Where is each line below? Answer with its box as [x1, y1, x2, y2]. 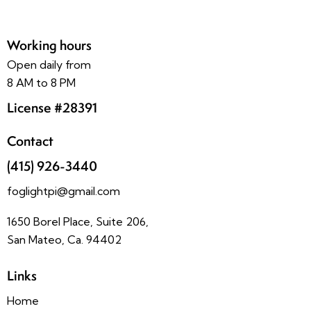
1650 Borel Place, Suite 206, [7, 215, 149, 228]
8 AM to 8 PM [7, 76, 76, 90]
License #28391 [7, 98, 97, 117]
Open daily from [7, 58, 91, 72]
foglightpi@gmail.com [7, 184, 120, 199]
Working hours [7, 36, 92, 55]
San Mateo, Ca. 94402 [7, 233, 121, 246]
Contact [7, 132, 53, 151]
